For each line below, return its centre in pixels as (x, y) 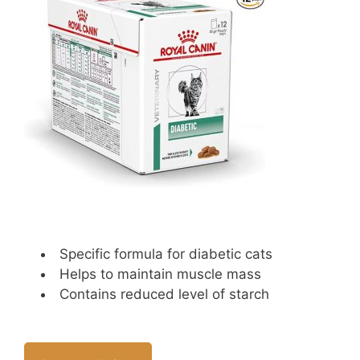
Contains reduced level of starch (164, 295)
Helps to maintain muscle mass (160, 274)
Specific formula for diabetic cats (166, 254)
